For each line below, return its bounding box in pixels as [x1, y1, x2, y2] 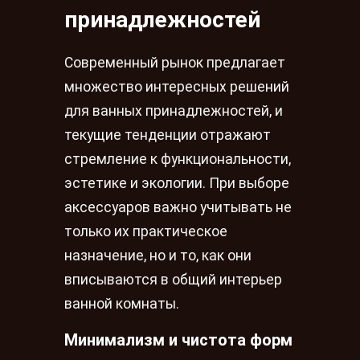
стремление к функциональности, [64, 150, 291, 167]
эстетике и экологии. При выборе [64, 174, 289, 191]
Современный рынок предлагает [64, 54, 285, 71]
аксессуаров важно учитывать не [64, 198, 292, 215]
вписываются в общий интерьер [64, 271, 282, 288]
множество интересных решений [64, 78, 289, 95]
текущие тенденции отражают [64, 126, 271, 143]
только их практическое [64, 223, 227, 239]
